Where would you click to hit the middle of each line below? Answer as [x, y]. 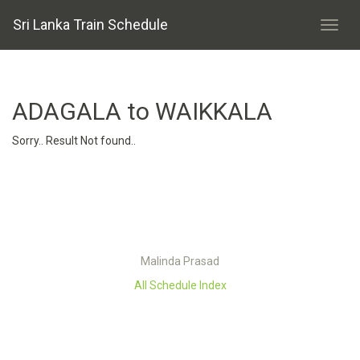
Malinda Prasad [180, 261]
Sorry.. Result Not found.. [74, 141]
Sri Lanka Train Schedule [90, 25]
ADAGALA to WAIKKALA [142, 111]
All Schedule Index [180, 285]
